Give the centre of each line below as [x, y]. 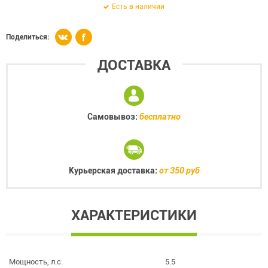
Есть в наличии [138, 7]
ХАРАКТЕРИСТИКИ [134, 215]
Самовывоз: [113, 117]
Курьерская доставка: [114, 170]
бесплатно [160, 117]
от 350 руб [179, 170]
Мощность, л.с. [36, 262]
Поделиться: [28, 37]
